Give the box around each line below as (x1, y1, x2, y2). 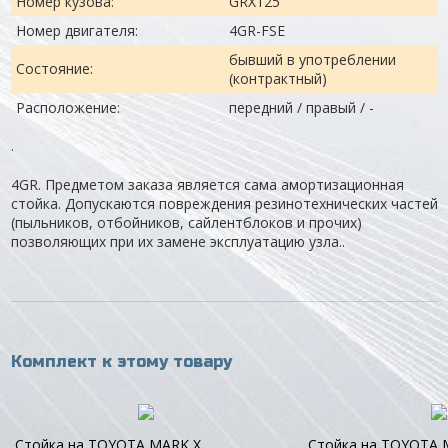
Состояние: (15, 58, 93, 78)
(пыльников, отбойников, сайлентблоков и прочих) (10, 212, 362, 232)
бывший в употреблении (228, 49, 396, 69)
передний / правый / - (228, 97, 374, 117)
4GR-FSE (228, 20, 285, 40)
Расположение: (15, 97, 120, 117)
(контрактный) (228, 68, 327, 88)
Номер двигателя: (15, 20, 138, 40)
